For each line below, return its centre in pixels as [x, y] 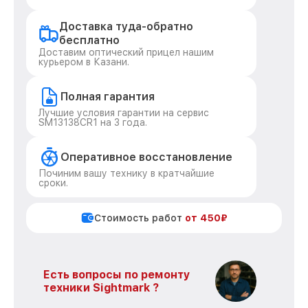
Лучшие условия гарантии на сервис [124, 113]
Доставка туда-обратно [126, 26]
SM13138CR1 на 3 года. [93, 122]
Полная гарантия [108, 97]
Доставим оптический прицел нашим [126, 52]
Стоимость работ [140, 218]
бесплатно [89, 40]
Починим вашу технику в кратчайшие [126, 173]
